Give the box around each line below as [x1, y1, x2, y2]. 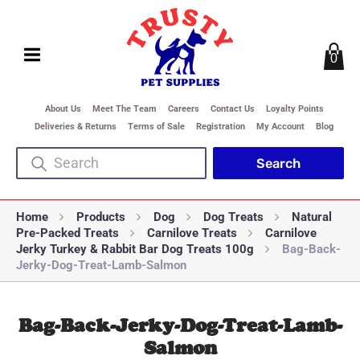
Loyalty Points [265, 104, 324, 114]
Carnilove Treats [147, 226, 237, 240]
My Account [256, 121, 305, 132]
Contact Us [210, 104, 255, 114]
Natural [292, 210, 332, 224]
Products [76, 210, 125, 224]
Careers [167, 104, 199, 114]
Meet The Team [92, 104, 157, 114]
